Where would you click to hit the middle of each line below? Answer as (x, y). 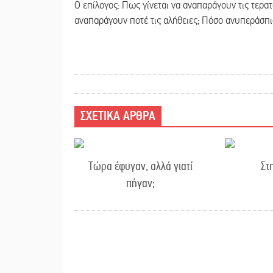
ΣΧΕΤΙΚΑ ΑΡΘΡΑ (118, 116)
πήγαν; (140, 183)
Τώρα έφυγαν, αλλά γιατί (140, 166)
